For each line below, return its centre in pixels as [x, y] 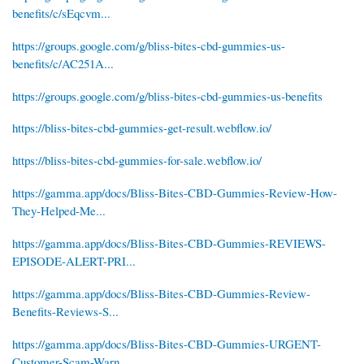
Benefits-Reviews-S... [65, 312]
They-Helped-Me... [59, 211]
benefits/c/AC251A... [63, 63]
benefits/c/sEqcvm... [61, 13]
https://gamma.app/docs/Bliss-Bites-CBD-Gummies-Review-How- [175, 193]
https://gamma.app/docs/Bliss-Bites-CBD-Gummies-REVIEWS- [169, 243]
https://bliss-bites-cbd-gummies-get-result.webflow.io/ [142, 128]
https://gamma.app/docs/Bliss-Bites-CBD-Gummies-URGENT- [167, 344]
